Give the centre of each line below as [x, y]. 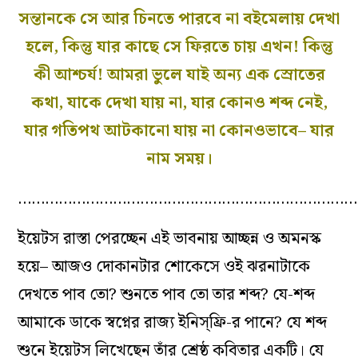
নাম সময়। [179, 159]
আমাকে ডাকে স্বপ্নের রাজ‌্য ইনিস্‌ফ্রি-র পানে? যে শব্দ [173, 322]
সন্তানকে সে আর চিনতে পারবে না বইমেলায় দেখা [179, 19]
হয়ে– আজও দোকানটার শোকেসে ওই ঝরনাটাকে [164, 267]
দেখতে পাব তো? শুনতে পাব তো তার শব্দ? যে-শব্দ [167, 294]
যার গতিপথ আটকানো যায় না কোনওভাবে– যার [179, 131]
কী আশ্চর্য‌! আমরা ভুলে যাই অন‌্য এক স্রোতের [179, 75]
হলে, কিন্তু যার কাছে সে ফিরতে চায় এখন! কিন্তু [179, 47]
